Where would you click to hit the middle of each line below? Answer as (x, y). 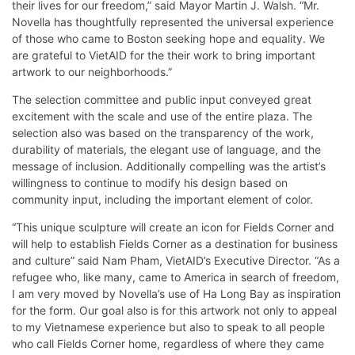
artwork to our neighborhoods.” (92, 71)
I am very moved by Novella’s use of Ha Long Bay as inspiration (176, 293)
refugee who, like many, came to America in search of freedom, (176, 277)
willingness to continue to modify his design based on (150, 182)
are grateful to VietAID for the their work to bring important (164, 55)
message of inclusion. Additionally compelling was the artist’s (169, 166)
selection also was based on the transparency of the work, (163, 132)
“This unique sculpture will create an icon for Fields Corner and (173, 227)
